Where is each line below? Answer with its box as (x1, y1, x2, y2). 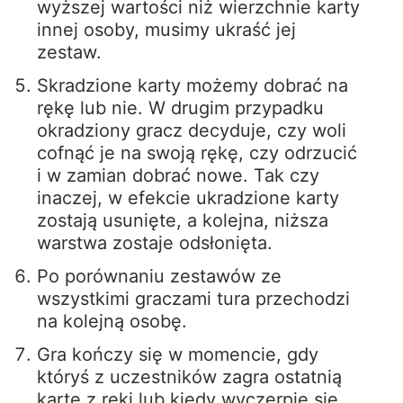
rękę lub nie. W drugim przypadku (36, 96, 324, 119)
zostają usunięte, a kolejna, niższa (36, 209, 328, 231)
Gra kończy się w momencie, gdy (36, 343, 318, 365)
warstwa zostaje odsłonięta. (36, 231, 273, 254)
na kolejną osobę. (36, 309, 193, 332)
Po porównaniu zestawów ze (36, 264, 282, 287)
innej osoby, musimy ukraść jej (36, 18, 296, 40)
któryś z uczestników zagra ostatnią (36, 365, 342, 388)
